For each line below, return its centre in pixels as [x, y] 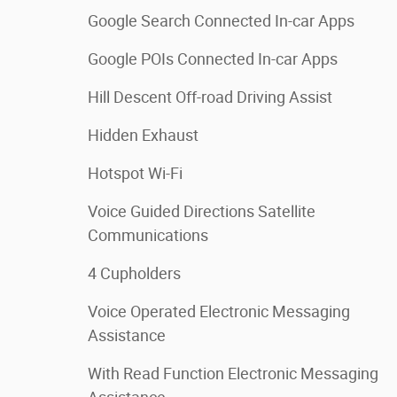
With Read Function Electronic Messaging [233, 373]
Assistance [127, 335]
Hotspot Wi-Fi [135, 173]
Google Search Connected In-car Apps [221, 20]
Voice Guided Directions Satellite [202, 211]
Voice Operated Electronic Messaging [219, 311]
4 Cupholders [134, 273]
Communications [148, 235]
